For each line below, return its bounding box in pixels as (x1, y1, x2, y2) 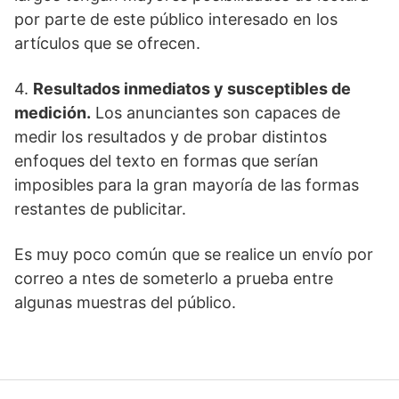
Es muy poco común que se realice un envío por (14, 245, 373, 264)
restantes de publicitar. (14, 199, 186, 218)
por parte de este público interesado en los (14, 10, 338, 28)
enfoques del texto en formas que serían (14, 151, 319, 170)
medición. (14, 103, 91, 122)
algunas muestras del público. (14, 293, 236, 312)
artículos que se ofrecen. (14, 34, 200, 53)
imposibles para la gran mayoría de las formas (14, 175, 359, 194)
